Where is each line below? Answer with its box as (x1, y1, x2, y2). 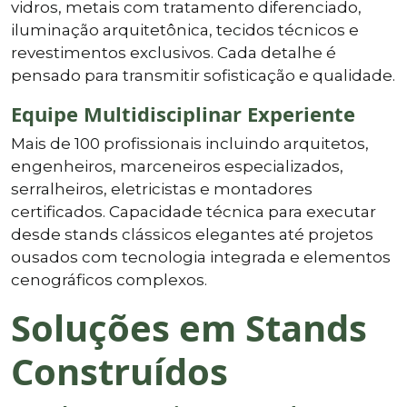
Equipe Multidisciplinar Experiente (11, 99, 355, 127)
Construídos (11, 345, 228, 396)
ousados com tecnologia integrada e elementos (11, 247, 391, 266)
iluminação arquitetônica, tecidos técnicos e (11, 20, 359, 39)
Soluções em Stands (11, 302, 367, 352)
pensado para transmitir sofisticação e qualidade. (11, 65, 395, 84)
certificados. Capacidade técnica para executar (11, 202, 376, 221)
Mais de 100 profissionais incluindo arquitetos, (11, 134, 369, 153)
